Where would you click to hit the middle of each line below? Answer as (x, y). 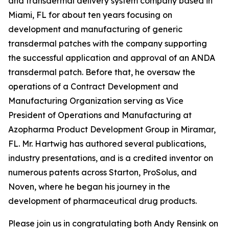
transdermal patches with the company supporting (108, 43)
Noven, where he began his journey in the (89, 187)
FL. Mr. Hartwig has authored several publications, (107, 144)
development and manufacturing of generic (95, 29)
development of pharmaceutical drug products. (102, 201)
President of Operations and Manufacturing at (100, 115)
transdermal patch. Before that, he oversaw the (102, 72)
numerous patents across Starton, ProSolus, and (102, 172)
